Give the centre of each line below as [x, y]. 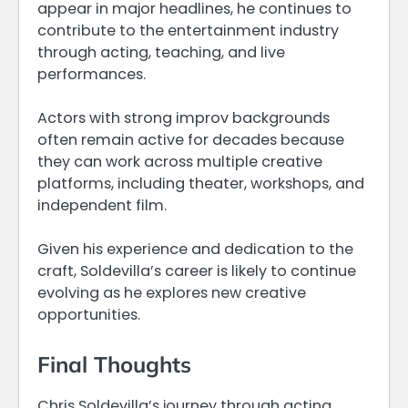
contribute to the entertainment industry [188, 30]
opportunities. [89, 314]
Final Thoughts [114, 365]
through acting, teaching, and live [161, 52]
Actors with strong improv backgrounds [184, 117]
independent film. [102, 205]
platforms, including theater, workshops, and [201, 183]
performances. [92, 74]
